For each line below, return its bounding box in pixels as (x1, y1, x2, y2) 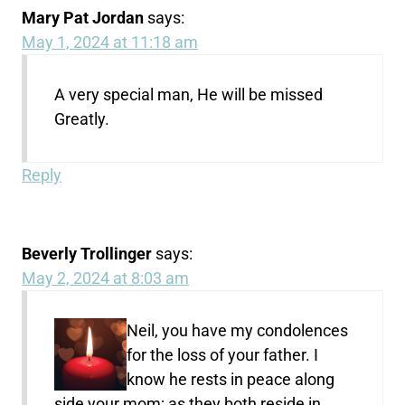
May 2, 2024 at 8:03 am (22, 268, 190, 288)
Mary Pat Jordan (22, 8, 145, 28)
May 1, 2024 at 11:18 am (22, 33, 199, 52)
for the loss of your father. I (127, 345, 319, 365)
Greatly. (54, 109, 110, 129)
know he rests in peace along (127, 370, 335, 390)
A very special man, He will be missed (54, 85, 324, 105)
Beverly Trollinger (22, 244, 153, 264)
